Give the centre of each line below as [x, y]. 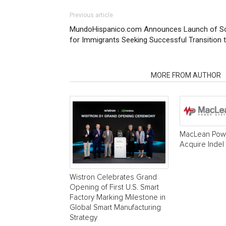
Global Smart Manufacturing [115, 207]
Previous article [91, 15]
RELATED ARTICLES [107, 75]
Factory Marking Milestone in [118, 197]
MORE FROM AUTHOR [186, 75]
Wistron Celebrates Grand [113, 177]
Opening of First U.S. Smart [114, 187]
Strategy [83, 217]
